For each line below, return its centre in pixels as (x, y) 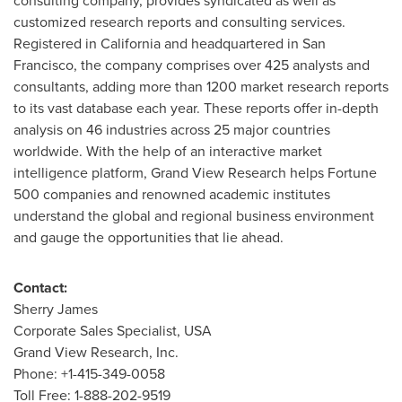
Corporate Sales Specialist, (99, 331)
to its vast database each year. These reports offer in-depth (196, 108)
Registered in (57, 44)
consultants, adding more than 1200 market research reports (201, 87)
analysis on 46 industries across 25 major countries (172, 130)
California (131, 44)
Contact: (40, 288)
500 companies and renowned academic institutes (172, 194)
